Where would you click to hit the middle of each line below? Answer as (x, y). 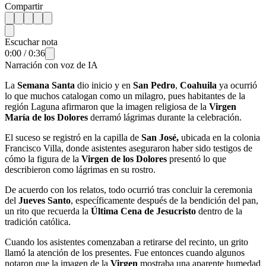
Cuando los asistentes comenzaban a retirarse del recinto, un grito (126, 242)
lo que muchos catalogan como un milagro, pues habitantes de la (125, 96)
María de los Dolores (46, 117)
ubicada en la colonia (219, 137)
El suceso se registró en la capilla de (73, 137)
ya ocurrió (237, 85)
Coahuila (197, 85)
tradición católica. (38, 221)
